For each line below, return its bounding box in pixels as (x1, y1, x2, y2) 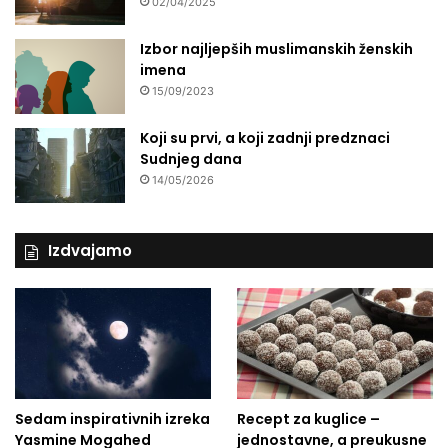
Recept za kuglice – (236, 409, 380, 430)
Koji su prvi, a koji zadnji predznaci (140, 128, 390, 149)
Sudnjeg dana (140, 149, 242, 170)
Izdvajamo (48, 240, 132, 262)
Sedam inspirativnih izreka (15, 409, 210, 430)
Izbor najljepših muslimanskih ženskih (140, 39, 413, 60)
